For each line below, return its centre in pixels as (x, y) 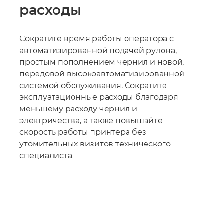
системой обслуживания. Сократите (93, 85)
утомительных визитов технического (95, 144)
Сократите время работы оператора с (97, 39)
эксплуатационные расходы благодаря (99, 97)
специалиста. (46, 155)
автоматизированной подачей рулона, (98, 50)
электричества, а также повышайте (91, 120)
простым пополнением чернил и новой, (102, 62)
